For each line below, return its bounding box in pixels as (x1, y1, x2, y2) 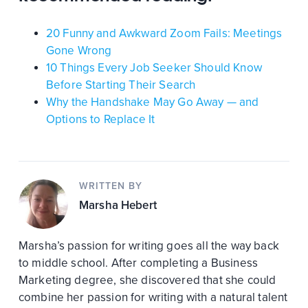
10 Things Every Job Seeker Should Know (45, 60, 262, 75)
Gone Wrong (45, 43, 112, 58)
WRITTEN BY (78, 179, 142, 192)
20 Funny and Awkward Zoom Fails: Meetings (45, 25, 283, 41)
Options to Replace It (45, 111, 155, 126)
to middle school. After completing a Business (18, 255, 258, 270)
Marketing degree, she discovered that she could (18, 272, 276, 287)
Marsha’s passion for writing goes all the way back (18, 238, 279, 253)
